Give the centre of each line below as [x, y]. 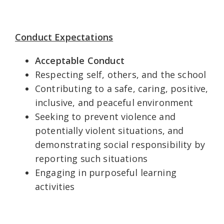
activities [55, 186]
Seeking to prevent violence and [105, 116]
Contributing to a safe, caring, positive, [122, 88]
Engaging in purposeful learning [106, 172]
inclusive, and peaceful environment [115, 102]
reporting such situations [91, 158]
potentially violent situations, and [109, 130]
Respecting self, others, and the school [121, 74]
